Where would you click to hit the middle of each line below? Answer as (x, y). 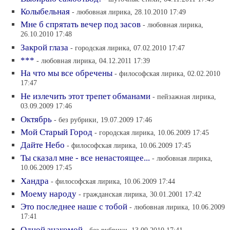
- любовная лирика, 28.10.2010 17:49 (129, 12)
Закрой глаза (44, 47)
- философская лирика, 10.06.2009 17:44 (113, 181)
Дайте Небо (43, 145)
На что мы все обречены (66, 73)
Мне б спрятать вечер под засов (81, 24)
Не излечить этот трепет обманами (85, 96)
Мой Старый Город (56, 132)
